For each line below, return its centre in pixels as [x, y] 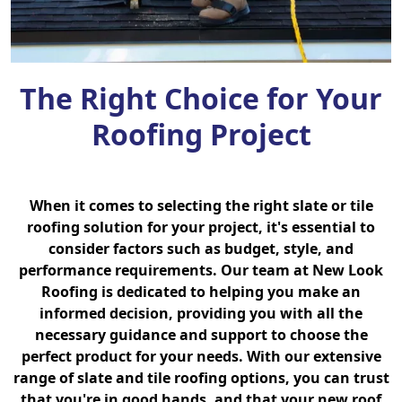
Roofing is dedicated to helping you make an [201, 292]
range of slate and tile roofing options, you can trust [201, 378]
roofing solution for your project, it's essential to [201, 227]
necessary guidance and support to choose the [201, 335]
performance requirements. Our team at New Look [201, 271]
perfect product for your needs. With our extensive [201, 357]
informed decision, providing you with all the [201, 314]
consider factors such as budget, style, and [201, 249]
